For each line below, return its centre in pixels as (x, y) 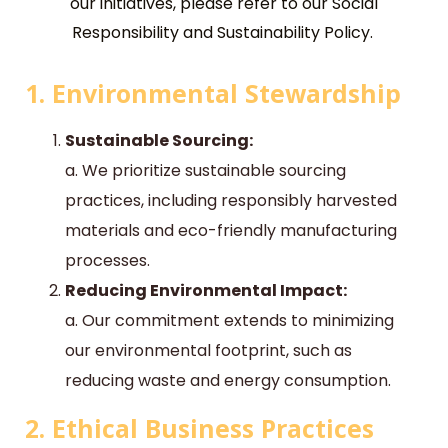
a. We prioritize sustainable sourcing (205, 171)
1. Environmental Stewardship (213, 93)
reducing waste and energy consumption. (228, 381)
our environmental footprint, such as (208, 351)
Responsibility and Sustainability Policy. (224, 32)
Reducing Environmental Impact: (206, 291)
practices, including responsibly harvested (231, 201)
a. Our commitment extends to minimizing (229, 321)
